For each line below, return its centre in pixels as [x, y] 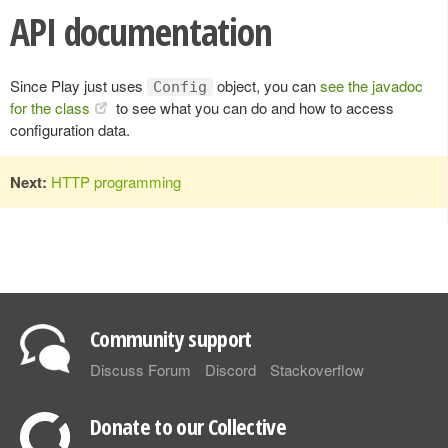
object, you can [266, 85]
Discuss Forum [140, 369]
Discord [230, 369]
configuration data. [70, 129]
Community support [171, 337]
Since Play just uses [78, 85]
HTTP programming [116, 181]
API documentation [141, 31]
